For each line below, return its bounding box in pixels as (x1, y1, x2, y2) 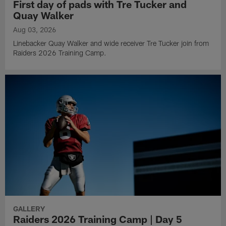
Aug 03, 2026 (13, 25, 56, 34)
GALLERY (13, 204, 45, 213)
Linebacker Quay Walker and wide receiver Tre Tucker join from (13, 38, 209, 47)
